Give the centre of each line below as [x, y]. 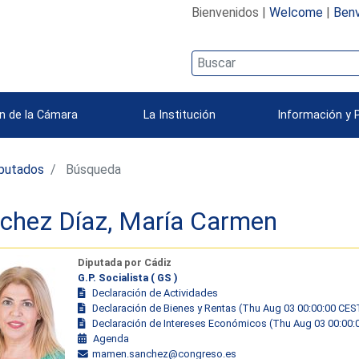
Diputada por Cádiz [124, 262]
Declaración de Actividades [155, 292]
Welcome [296, 12]
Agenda [111, 338]
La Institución [179, 115]
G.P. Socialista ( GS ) [127, 277]
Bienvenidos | [230, 12]
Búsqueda [92, 169]
